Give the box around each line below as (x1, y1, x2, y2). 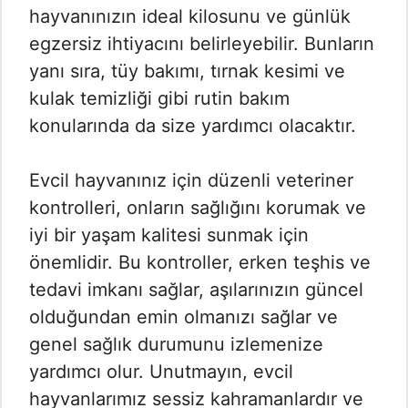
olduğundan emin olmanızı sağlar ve (29, 306, 338, 329)
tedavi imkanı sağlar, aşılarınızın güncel (29, 279, 363, 301)
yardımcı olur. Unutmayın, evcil (29, 361, 293, 383)
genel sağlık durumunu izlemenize (29, 333, 323, 356)
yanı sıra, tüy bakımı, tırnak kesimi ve (29, 60, 345, 83)
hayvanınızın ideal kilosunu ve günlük (29, 5, 351, 28)
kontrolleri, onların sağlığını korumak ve (29, 197, 366, 219)
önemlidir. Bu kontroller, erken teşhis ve (29, 251, 371, 274)
